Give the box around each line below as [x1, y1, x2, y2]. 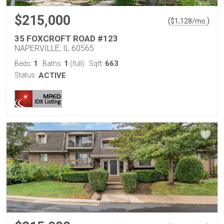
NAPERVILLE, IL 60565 [14, 43, 94, 53]
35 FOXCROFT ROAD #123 [14, 33, 118, 43]
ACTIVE [38, 71, 66, 80]
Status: [14, 71, 36, 79]
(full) [68, 59, 84, 67]
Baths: [42, 59, 64, 67]
